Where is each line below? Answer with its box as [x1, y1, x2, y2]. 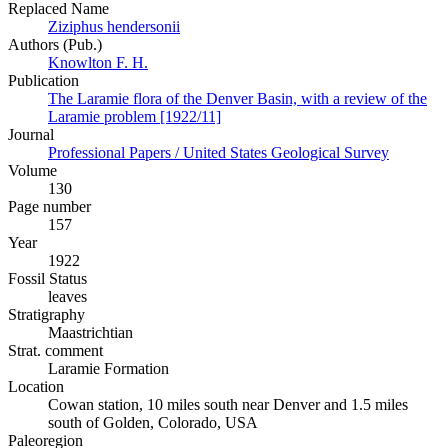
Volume [8, 162, 57, 180]
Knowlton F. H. [48, 54, 148, 72]
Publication [8, 72, 79, 90]
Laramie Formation [48, 360, 169, 378]
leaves [48, 288, 87, 306]
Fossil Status [8, 270, 87, 288]
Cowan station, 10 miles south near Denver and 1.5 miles [48, 396, 408, 414]
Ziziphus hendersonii [48, 18, 180, 36]
